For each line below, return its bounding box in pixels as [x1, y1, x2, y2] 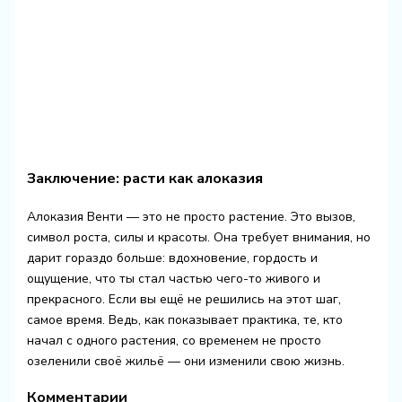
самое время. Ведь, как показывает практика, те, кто [26, 311, 343, 329]
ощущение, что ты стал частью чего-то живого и [26, 270, 320, 288]
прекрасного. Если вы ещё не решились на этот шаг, [26, 291, 341, 309]
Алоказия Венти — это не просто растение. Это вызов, [26, 208, 355, 226]
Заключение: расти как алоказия [26, 168, 263, 189]
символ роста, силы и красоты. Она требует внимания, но [26, 229, 371, 247]
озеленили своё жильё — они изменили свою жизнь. [26, 353, 345, 371]
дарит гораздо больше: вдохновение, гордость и [26, 249, 318, 267]
